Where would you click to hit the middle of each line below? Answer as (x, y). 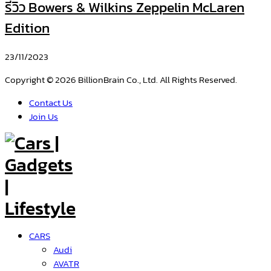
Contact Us (51, 102)
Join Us (44, 116)
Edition (27, 28)
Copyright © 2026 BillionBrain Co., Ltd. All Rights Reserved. (121, 79)
